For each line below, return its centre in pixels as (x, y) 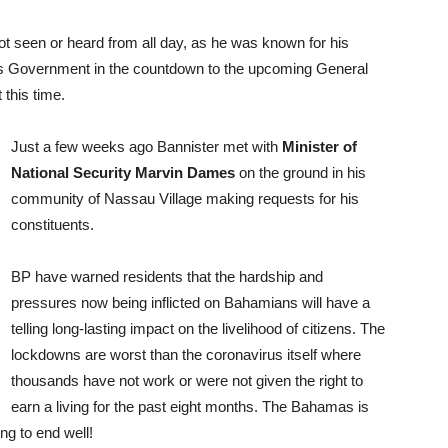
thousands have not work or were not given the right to (187, 380)
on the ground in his (300, 172)
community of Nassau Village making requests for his (185, 198)
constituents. (52, 224)
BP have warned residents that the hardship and (167, 276)
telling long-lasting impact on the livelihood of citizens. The (198, 328)
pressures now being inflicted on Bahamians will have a (190, 302)
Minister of (319, 146)
